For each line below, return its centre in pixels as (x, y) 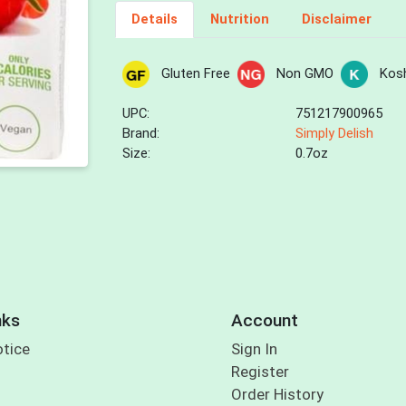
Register (260, 372)
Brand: (141, 134)
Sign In (254, 349)
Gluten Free (195, 74)
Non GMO (304, 74)
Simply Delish (335, 134)
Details (154, 19)
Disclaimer (336, 19)
